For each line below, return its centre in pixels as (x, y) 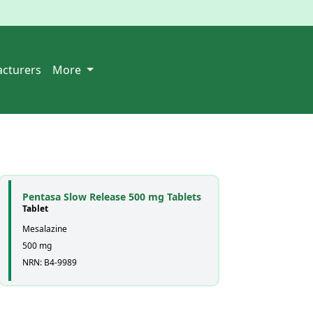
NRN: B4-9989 (50, 262)
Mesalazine (45, 229)
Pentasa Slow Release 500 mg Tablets (112, 197)
